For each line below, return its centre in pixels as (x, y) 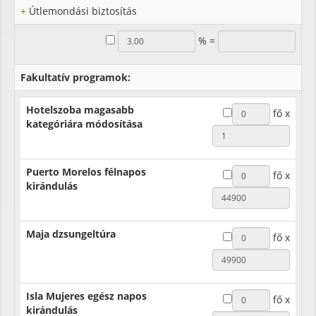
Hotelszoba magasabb (80, 109)
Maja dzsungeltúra (71, 233)
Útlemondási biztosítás (83, 11)
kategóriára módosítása (84, 123)
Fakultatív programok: (75, 77)
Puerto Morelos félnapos (86, 171)
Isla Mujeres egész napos (86, 296)
